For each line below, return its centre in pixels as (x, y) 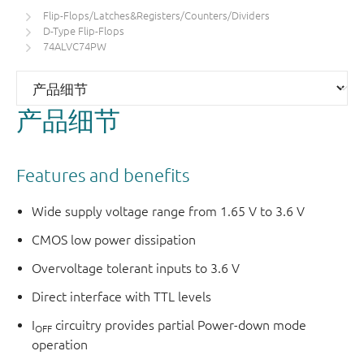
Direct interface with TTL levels (122, 297)
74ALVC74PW (75, 47)
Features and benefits (103, 175)
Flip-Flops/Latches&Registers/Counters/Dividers (156, 16)
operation (60, 345)
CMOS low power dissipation (114, 240)
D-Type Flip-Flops (84, 32)
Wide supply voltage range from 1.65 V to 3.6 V (169, 212)
